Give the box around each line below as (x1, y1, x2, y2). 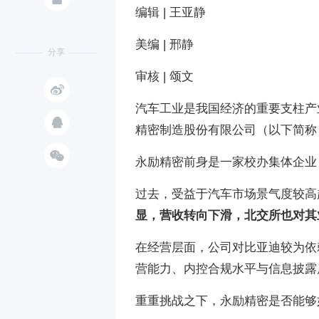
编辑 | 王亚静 (135, 6, 206, 19)
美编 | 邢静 (135, 38, 194, 51)
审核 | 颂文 (135, 70, 194, 83)
